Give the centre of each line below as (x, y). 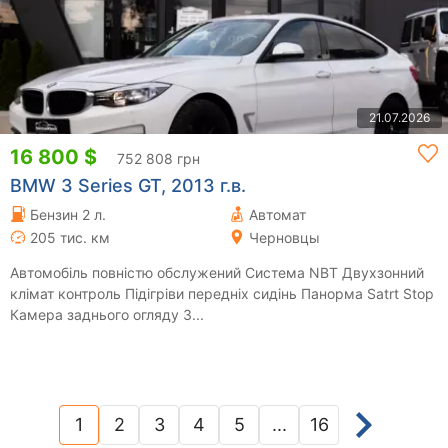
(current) (115, 434)
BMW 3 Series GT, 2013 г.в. (128, 185)
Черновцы (284, 237)
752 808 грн (158, 158)
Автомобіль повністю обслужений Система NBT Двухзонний (176, 272)
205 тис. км (70, 237)
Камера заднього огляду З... (107, 314)
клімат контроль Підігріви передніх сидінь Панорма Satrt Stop (222, 293)
